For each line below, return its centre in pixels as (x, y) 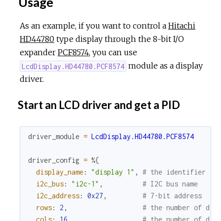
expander (39, 53)
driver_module (54, 136)
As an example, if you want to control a (94, 26)
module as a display (165, 66)
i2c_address (58, 195)
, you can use (113, 53)
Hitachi (182, 26)
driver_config (54, 160)
